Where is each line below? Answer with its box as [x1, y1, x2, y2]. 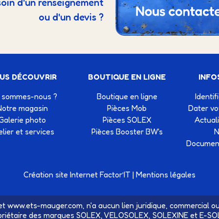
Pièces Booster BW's [91, 127, 163, 137]
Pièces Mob [107, 103, 147, 113]
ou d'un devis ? [39, 11, 104, 23]
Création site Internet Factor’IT [23, 170, 131, 180]
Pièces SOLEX [102, 115, 152, 125]
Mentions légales [136, 170, 196, 180]
